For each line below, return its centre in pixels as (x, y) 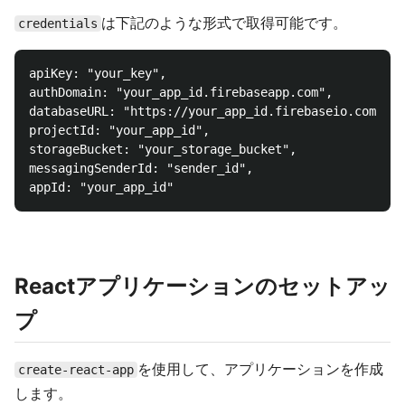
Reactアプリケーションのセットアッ (202, 286)
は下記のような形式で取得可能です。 (224, 22)
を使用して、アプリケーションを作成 (260, 368)
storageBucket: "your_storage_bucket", (163, 149)
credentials (58, 23)
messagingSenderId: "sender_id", (141, 168)
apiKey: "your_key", (98, 73)
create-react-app (76, 369)
